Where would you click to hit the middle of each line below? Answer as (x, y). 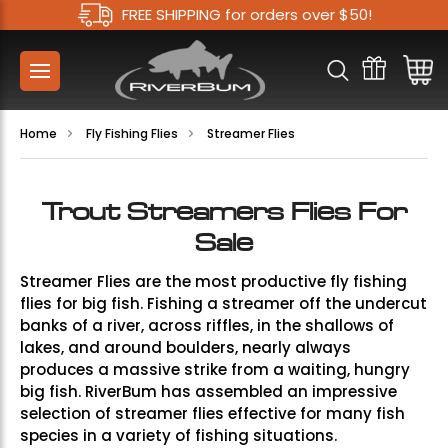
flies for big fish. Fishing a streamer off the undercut (223, 303)
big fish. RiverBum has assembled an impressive (208, 391)
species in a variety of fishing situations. (178, 435)
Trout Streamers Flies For (224, 211)
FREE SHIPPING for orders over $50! (246, 14)
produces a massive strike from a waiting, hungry (215, 369)
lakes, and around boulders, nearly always (185, 347)
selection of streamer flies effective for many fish (212, 413)
